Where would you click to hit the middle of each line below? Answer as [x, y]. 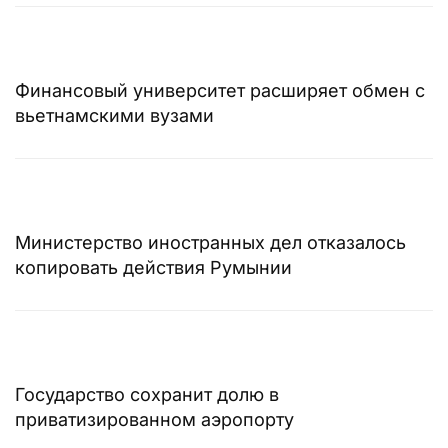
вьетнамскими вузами [114, 115]
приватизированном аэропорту [154, 419]
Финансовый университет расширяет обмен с [220, 90]
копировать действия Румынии [153, 267]
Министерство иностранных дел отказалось [210, 242]
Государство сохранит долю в [147, 394]
